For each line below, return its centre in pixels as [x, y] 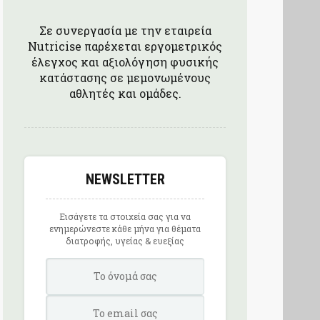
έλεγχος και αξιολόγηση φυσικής [125, 61]
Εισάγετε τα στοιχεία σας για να [125, 216]
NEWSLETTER [125, 179]
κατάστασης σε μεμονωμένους [125, 77]
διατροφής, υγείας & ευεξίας [125, 240]
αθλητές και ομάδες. [125, 93]
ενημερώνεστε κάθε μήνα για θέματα [125, 228]
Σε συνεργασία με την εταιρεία [125, 30]
